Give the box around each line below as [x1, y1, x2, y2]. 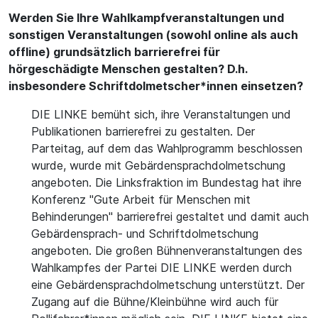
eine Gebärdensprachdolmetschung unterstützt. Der [31, 278, 305, 292]
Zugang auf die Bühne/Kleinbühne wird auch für [31, 295, 278, 309]
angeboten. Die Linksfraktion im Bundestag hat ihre [31, 175, 302, 190]
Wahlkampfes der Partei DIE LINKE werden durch [31, 261, 292, 275]
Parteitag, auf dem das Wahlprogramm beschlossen [31, 141, 302, 155]
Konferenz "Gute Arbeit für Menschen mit [31, 192, 251, 207]
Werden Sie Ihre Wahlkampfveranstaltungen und [9, 11, 284, 25]
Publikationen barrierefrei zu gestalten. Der [31, 124, 255, 138]
